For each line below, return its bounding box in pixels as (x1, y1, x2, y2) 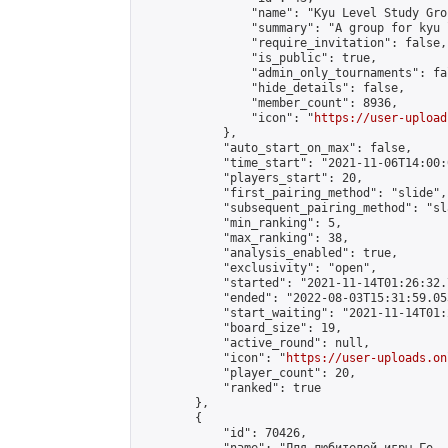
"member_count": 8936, (139, 96, 398, 110)
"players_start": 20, (139, 171, 363, 185)
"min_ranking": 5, (139, 216, 342, 230)
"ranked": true (139, 381, 321, 395)
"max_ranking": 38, (139, 231, 349, 245)
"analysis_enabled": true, (139, 246, 398, 260)
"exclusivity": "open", (139, 261, 377, 275)
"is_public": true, (139, 51, 377, 65)
